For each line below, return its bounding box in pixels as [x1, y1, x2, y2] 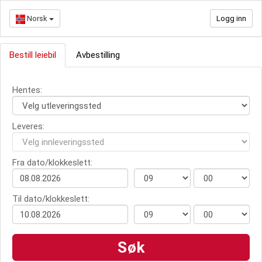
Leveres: [12, 121, 44, 132]
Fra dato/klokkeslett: [12, 157, 92, 168]
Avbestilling [76, 50, 120, 60]
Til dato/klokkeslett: [12, 194, 89, 204]
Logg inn [216, 14, 246, 23]
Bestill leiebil [9, 50, 56, 60]
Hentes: [12, 85, 42, 95]
